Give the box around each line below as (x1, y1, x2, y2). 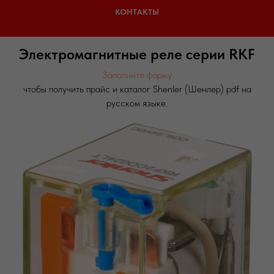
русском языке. (106, 97, 168, 109)
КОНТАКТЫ (115, 7, 159, 17)
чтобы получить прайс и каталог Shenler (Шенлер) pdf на (23, 83, 251, 95)
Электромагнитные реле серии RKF (19, 45, 255, 63)
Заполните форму (102, 69, 172, 81)
